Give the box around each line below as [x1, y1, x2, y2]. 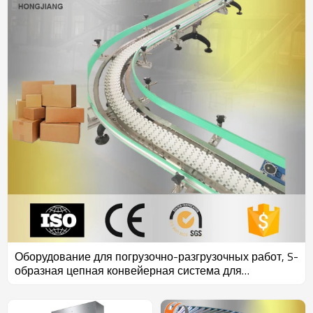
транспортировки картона [15, 276, 148, 293]
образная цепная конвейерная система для [15, 262, 242, 279]
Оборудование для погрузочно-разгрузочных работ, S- [15, 248, 298, 265]
